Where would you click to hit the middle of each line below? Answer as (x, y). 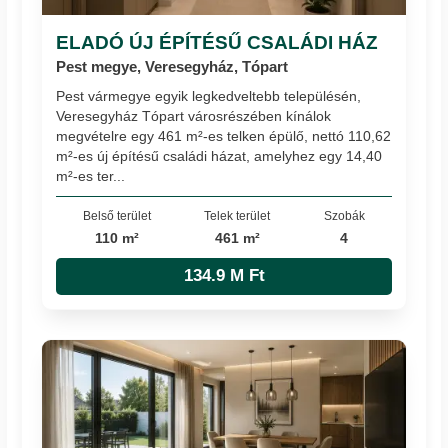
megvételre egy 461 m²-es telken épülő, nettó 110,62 (224, 136)
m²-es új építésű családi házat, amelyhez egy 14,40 (219, 156)
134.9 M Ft (224, 276)
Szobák (344, 216)
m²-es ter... (91, 176)
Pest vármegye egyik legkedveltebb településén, (209, 96)
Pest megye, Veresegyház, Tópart (172, 66)
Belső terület (117, 216)
